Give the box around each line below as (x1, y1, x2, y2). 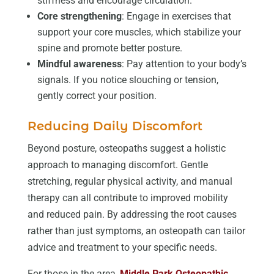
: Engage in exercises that (121, 10, 231, 23)
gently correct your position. (37, 90, 157, 102)
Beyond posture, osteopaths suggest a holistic (27, 143, 226, 155)
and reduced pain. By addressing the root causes (27, 209, 237, 221)
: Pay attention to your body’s (121, 58, 246, 70)
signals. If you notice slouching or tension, (37, 74, 218, 86)
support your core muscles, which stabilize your (37, 26, 241, 39)
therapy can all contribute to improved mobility (27, 192, 228, 204)
